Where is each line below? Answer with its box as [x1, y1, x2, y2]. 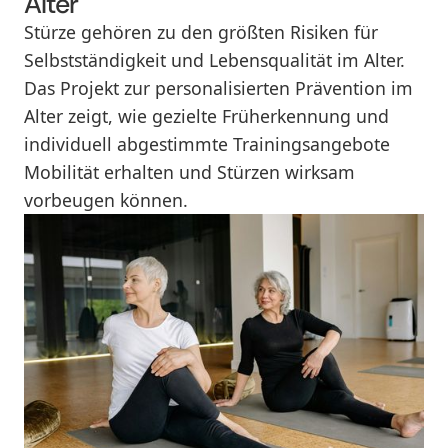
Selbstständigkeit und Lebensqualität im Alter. [23, 48, 405, 73]
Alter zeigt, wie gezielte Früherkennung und [23, 104, 389, 129]
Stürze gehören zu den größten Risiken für [23, 20, 378, 45]
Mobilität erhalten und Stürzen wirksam [23, 160, 355, 185]
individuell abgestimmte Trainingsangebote [23, 132, 390, 157]
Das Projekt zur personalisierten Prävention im [23, 76, 413, 101]
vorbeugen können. [23, 188, 188, 213]
